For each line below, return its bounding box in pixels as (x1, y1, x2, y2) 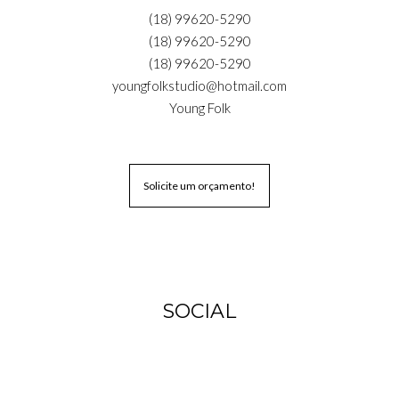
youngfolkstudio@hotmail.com (112, 77, 287, 94)
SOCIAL (163, 298, 236, 323)
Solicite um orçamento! (143, 178, 256, 192)
